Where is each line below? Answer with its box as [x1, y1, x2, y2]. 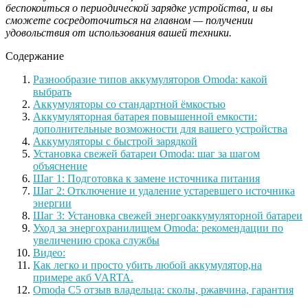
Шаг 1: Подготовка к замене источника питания [33, 173, 260, 185]
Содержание [5, 50, 64, 63]
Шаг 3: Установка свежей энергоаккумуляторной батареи [33, 210, 302, 222]
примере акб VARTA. [33, 272, 133, 284]
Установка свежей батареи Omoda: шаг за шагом [33, 148, 260, 160]
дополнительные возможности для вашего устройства [33, 123, 287, 135]
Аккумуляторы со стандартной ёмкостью [33, 98, 225, 111]
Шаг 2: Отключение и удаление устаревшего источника [33, 185, 295, 197]
